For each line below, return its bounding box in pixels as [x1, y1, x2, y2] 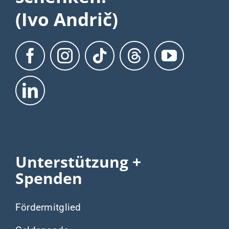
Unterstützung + [15, 151, 141, 172]
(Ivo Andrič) [15, 7, 118, 31]
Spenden [15, 167, 82, 189]
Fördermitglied [15, 201, 81, 213]
